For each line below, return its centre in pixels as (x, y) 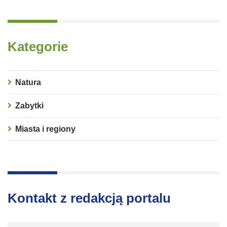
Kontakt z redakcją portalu (89, 198)
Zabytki (29, 106)
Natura (28, 83)
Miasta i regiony (45, 129)
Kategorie (38, 47)
